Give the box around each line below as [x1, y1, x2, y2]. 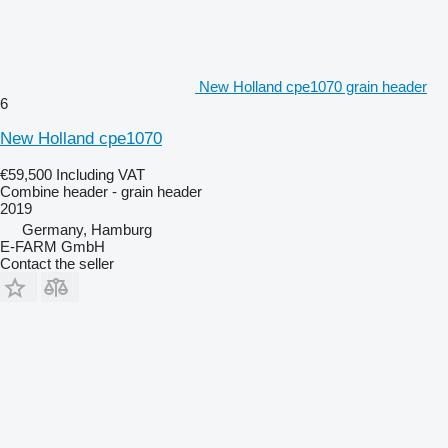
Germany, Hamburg [22, 220, 152, 238]
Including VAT [56, 165, 145, 183]
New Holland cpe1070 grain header [199, 77, 427, 95]
